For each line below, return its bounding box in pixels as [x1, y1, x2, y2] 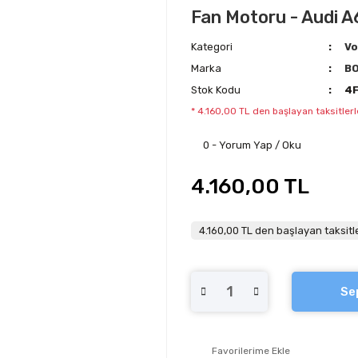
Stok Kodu [191, 84, 241, 96]
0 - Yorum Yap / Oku [203, 139, 301, 151]
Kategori [191, 41, 233, 53]
